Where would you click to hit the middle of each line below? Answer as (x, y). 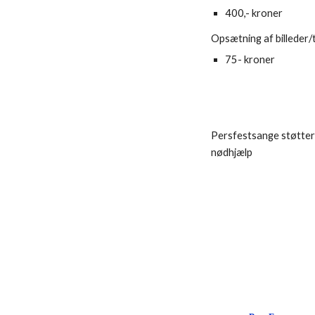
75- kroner (250, 59)
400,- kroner (256, 13)
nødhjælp (232, 152)
